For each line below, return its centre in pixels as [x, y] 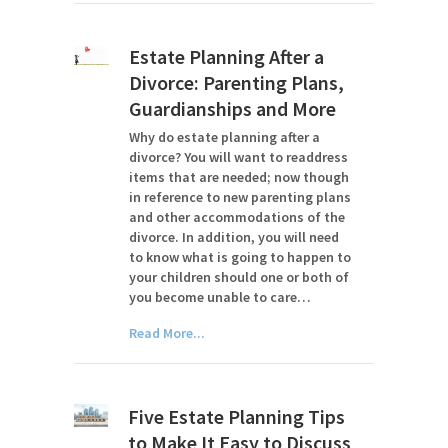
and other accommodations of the [237, 217]
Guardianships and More [233, 108]
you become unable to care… [220, 297]
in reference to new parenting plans [240, 197]
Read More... [167, 333]
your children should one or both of [239, 277]
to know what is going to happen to [240, 257]
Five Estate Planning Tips [236, 416]
